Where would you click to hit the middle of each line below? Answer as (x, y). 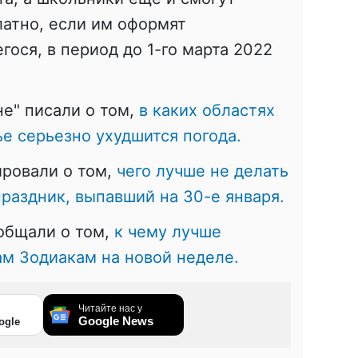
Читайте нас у (110, 308)
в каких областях (207, 110)
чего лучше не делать (203, 171)
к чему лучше (168, 231)
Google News (116, 320)
